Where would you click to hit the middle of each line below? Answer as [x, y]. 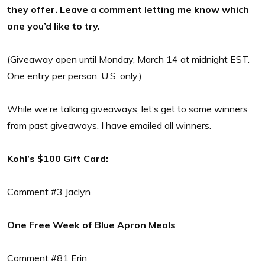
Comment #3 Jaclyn [49, 191]
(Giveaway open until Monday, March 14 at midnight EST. [128, 59]
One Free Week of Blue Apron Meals [91, 224]
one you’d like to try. [55, 26]
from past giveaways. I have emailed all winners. [109, 125]
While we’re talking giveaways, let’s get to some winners [127, 109]
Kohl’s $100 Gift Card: [58, 158]
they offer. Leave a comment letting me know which [128, 9]
